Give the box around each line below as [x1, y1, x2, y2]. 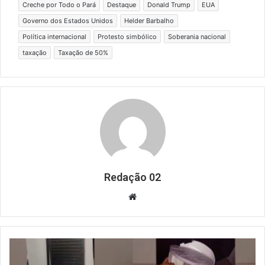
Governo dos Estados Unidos [22, 16, 113, 25]
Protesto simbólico [98, 32, 157, 41]
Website [136, 190, 170, 202]
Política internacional [22, 32, 86, 41]
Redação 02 [104, 170, 161, 183]
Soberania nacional [168, 32, 226, 41]
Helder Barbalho [124, 16, 174, 25]
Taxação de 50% [58, 48, 108, 57]
